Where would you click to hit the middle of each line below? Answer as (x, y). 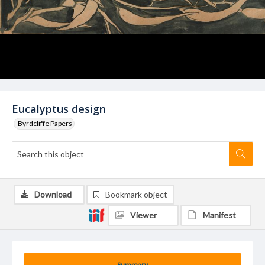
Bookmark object (136, 194)
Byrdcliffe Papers (45, 123)
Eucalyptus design (59, 109)
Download (53, 194)
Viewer (143, 215)
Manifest (219, 215)
